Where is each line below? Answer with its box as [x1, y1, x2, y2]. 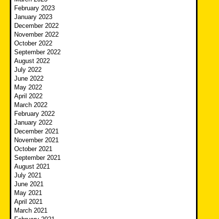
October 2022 [14, 39, 52, 47]
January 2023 [14, 13, 52, 21]
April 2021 [14, 197, 43, 205]
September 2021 [14, 153, 61, 161]
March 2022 [14, 101, 47, 109]
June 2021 [14, 180, 44, 188]
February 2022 [14, 109, 55, 117]
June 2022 [14, 74, 44, 82]
